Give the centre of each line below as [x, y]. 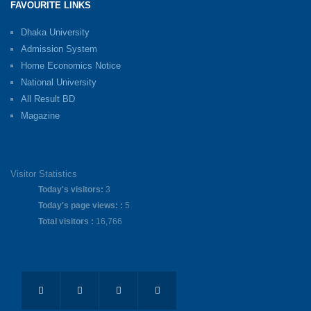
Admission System [59, 49]
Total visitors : [67, 222]
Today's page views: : [82, 206]
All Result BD [48, 99]
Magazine [40, 116]
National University [59, 83]
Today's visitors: [72, 190]
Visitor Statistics [44, 174]
